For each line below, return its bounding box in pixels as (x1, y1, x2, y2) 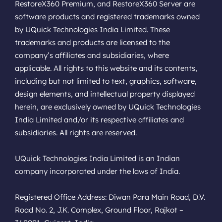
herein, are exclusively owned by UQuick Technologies (15, 102, 201, 111)
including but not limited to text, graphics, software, (15, 76, 197, 86)
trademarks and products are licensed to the (15, 38, 170, 47)
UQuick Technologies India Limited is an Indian (15, 154, 180, 163)
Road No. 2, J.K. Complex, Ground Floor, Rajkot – (15, 205, 183, 215)
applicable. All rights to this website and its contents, (15, 63, 197, 73)
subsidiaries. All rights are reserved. (15, 128, 137, 137)
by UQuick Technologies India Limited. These (15, 25, 170, 34)
